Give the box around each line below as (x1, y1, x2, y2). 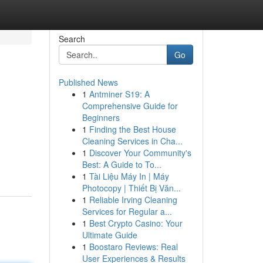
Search (58, 33, 85, 45)
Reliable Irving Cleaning (89, 194, 177, 205)
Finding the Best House (89, 123, 176, 135)
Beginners (82, 112, 120, 123)
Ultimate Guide (82, 229, 137, 241)
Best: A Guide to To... (82, 159, 161, 170)
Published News (58, 76, 118, 88)
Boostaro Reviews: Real (89, 241, 178, 252)
